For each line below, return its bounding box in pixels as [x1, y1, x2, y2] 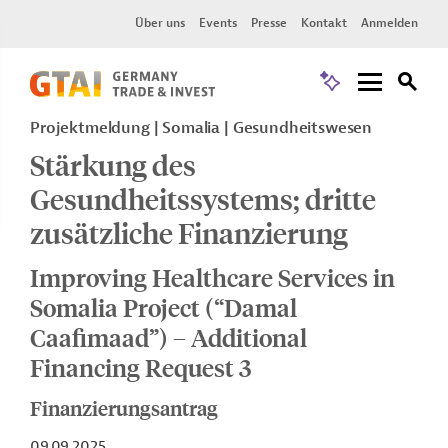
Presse [251, 15, 287, 31]
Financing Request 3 [30, 352, 251, 382]
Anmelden [361, 15, 418, 31]
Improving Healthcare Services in [30, 262, 395, 292]
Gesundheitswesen [232, 118, 373, 138]
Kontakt [301, 15, 347, 31]
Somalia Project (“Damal [30, 292, 297, 322]
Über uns [135, 15, 185, 31]
